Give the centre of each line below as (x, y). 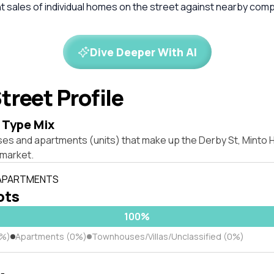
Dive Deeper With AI (143, 52)
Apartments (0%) (51, 236)
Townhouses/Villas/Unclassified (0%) (168, 236)
